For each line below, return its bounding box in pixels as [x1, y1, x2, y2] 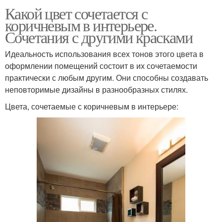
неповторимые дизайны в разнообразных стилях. [5, 83, 188, 95]
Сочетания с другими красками [5, 26, 193, 48]
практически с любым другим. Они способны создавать [5, 71, 208, 83]
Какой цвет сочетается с [5, 2, 148, 24]
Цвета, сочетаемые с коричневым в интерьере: [5, 100, 178, 112]
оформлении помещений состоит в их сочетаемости [5, 59, 197, 71]
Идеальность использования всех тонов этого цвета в [5, 48, 204, 59]
